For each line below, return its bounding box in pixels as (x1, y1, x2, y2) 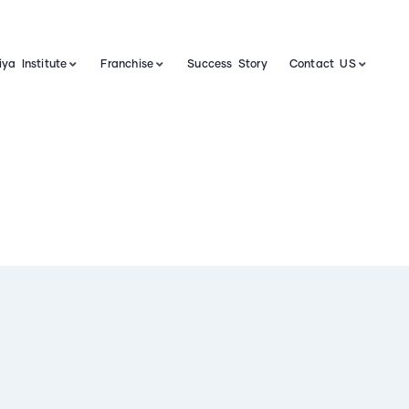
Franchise (100, 59, 154, 70)
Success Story (187, 59, 267, 70)
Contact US (288, 59, 356, 70)
